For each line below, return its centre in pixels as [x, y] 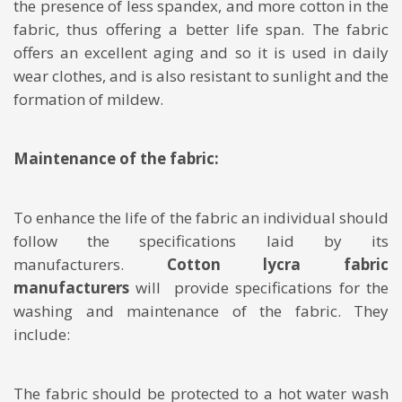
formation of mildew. [88, 99]
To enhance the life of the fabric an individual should [201, 217]
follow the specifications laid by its [201, 240]
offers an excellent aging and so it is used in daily [201, 52]
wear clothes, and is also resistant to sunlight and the [201, 75]
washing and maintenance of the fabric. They [201, 310]
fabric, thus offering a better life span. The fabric [201, 29]
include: [42, 334]
